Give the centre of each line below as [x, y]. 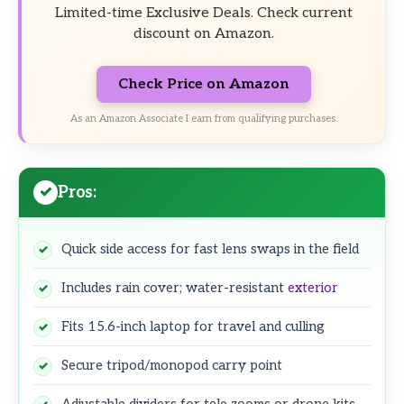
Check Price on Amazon [203, 85]
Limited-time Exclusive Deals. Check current [203, 13]
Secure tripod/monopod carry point [172, 365]
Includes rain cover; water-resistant [174, 287]
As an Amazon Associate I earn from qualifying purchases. [203, 119]
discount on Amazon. [203, 33]
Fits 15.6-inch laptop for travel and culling [193, 326]
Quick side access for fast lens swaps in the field [210, 248]
